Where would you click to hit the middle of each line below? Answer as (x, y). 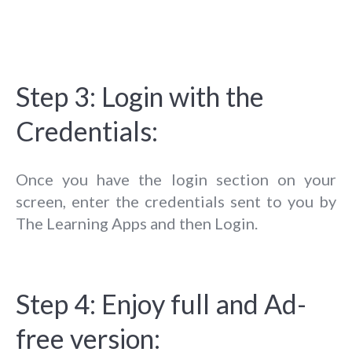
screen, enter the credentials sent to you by (176, 201)
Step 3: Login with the (140, 96)
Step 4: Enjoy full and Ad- (161, 303)
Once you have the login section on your (176, 179)
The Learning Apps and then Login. (137, 223)
